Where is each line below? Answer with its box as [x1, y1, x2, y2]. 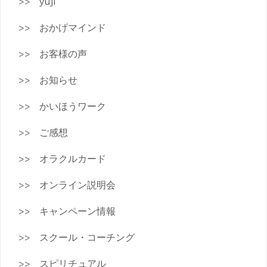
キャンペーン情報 [39, 205, 116, 217]
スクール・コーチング [39, 231, 135, 243]
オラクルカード [39, 153, 106, 164]
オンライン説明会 [39, 179, 116, 191]
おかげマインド [39, 21, 106, 33]
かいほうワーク [39, 100, 106, 112]
